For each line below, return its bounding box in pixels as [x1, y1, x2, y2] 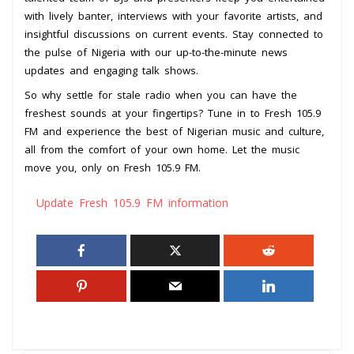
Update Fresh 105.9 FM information [36, 194, 228, 210]
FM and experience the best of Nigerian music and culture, [24, 123, 324, 138]
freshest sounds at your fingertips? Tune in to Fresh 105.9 [24, 105, 321, 120]
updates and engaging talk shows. [24, 62, 198, 77]
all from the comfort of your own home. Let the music [24, 141, 299, 156]
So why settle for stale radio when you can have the [24, 87, 297, 102]
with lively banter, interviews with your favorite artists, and [24, 8, 322, 23]
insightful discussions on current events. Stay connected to [24, 26, 323, 41]
